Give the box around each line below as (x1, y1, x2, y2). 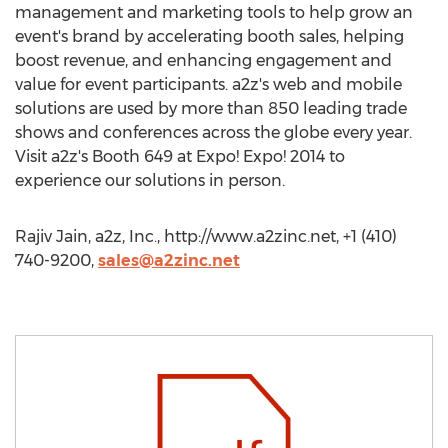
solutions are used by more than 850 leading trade (15, 99, 407, 118)
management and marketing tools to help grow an (15, 3, 413, 22)
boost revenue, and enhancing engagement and (15, 51, 392, 70)
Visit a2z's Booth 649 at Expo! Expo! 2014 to (15, 147, 345, 166)
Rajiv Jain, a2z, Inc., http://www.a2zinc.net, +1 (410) (15, 227, 397, 246)
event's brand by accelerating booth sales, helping (15, 27, 404, 46)
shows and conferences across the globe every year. (15, 123, 412, 142)
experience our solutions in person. (15, 171, 285, 190)
